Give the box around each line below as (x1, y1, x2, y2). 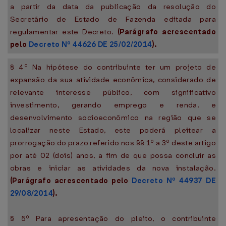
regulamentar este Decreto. (10, 27, 118, 37)
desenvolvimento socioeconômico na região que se (10, 112, 216, 123)
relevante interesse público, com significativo (10, 87, 216, 97)
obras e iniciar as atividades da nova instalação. (10, 163, 216, 173)
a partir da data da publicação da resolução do (10, 2, 216, 12)
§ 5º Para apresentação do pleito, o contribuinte (10, 213, 216, 223)
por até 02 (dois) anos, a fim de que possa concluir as (10, 150, 216, 160)
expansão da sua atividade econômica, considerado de (10, 75, 216, 85)
